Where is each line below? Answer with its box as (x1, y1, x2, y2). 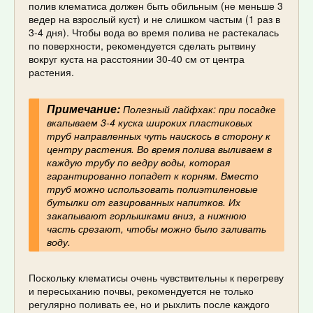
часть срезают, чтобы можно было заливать (46, 221, 266, 235)
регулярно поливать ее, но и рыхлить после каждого (29, 297, 270, 312)
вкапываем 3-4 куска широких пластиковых (46, 115, 252, 129)
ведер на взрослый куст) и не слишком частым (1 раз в (29, 12, 280, 27)
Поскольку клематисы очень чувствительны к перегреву (29, 270, 284, 285)
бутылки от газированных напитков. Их (46, 194, 240, 209)
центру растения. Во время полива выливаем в (46, 141, 272, 156)
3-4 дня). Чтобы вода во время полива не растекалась (29, 25, 279, 40)
